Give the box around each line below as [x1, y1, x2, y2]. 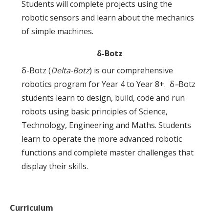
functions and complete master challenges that [22, 147, 194, 158]
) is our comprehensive [89, 65, 173, 76]
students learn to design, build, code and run [22, 92, 185, 103]
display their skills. [22, 160, 88, 172]
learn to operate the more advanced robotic [22, 133, 182, 144]
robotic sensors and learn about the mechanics [22, 12, 194, 23]
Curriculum [10, 202, 53, 213]
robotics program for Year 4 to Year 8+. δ [22, 78, 175, 89]
